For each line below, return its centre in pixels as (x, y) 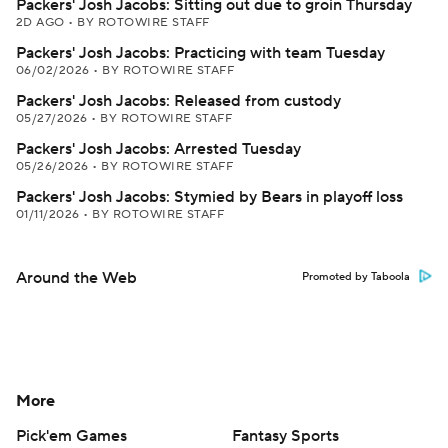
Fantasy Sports (285, 436)
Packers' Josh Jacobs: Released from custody (178, 101)
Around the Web (76, 278)
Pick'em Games (71, 436)
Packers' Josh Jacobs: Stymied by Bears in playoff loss (209, 197)
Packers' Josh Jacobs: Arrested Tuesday (158, 149)
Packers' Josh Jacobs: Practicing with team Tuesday (200, 53)
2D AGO (42, 22)
